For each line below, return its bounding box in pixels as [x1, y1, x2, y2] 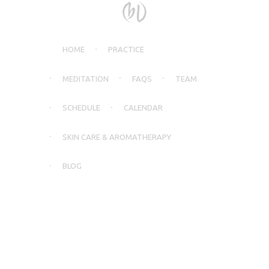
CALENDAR [123, 103, 163, 112]
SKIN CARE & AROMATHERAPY [62, 132, 171, 141]
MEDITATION [62, 74, 109, 83]
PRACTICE [107, 45, 144, 54]
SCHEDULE [62, 103, 100, 112]
